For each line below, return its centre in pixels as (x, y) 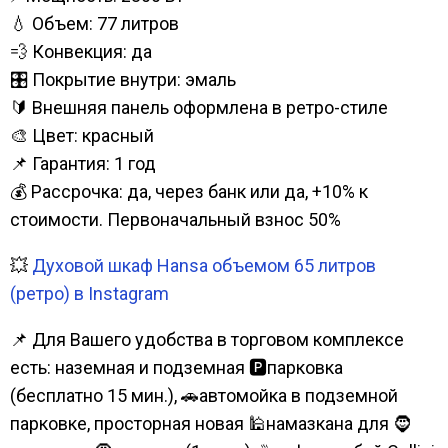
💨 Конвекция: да (81, 51)
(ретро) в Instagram (89, 293)
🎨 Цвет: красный (82, 135)
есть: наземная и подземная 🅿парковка (176, 367)
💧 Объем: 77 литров (94, 23)
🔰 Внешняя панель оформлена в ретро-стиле (199, 107)
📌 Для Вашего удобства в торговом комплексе (207, 339)
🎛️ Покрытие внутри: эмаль (123, 79)
